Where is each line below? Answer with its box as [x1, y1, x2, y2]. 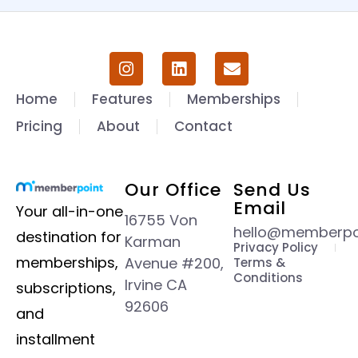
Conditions [233, 269, 303, 287]
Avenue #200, [125, 253, 224, 274]
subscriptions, [16, 277, 116, 298]
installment [16, 328, 95, 349]
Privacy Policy [233, 239, 318, 257]
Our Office [125, 177, 221, 203]
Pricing [16, 117, 62, 137]
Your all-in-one [16, 201, 123, 221]
